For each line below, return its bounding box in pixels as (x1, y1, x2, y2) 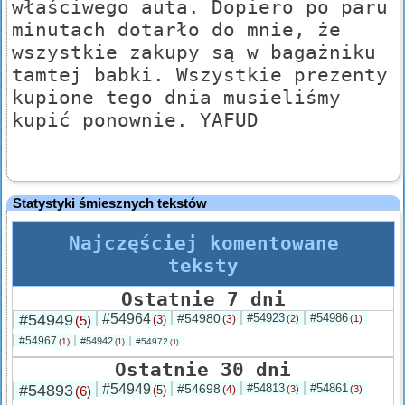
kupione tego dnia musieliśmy (12, 86, 341, 109)
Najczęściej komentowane (68, 231, 339, 255)
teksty (168, 254, 239, 278)
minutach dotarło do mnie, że (12, 18, 341, 42)
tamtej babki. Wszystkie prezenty (12, 63, 388, 87)
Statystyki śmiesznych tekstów (13, 195, 207, 212)
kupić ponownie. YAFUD (12, 108, 259, 132)
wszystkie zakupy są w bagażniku (12, 41, 376, 64)
